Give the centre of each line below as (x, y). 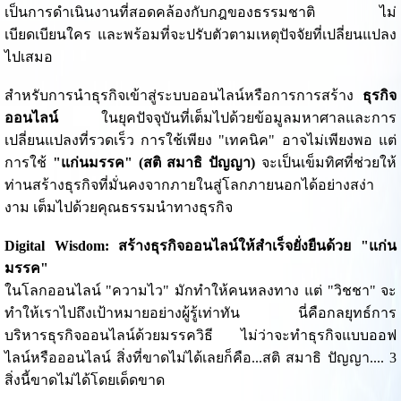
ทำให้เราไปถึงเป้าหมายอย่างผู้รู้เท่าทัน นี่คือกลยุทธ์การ (200, 313)
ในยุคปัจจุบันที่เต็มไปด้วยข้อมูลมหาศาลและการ (227, 118)
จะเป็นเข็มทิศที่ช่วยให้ (326, 163)
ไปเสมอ (28, 57)
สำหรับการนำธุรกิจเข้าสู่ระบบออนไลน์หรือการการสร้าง (183, 96)
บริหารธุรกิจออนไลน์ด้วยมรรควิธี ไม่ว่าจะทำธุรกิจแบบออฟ (200, 336)
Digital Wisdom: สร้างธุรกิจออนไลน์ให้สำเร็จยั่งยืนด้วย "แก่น (200, 246)
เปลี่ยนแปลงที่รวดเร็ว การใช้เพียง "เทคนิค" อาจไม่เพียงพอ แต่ (200, 141)
